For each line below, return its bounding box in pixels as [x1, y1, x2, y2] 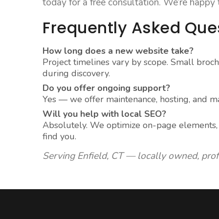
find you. [43, 131, 77, 142]
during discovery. [43, 67, 110, 79]
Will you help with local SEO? [43, 108, 167, 120]
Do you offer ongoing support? [43, 82, 171, 94]
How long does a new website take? [43, 45, 194, 57]
